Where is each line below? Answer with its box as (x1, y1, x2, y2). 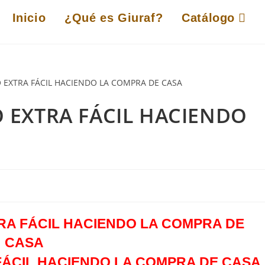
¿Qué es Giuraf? (64, 11, 163, 24)
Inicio (12, 11, 46, 24)
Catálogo (182, 11, 235, 24)
